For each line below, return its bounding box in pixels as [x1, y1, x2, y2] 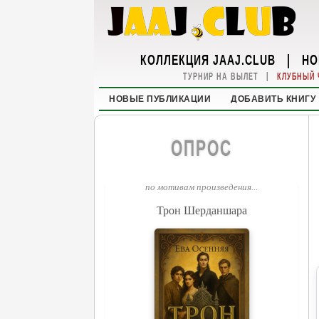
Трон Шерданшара [156, 204, 247, 216]
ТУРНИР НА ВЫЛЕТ [182, 71, 258, 82]
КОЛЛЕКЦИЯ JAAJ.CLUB [140, 51, 276, 68]
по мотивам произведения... [145, 182, 258, 192]
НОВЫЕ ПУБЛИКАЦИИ [109, 94, 211, 104]
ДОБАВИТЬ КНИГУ [231, 94, 316, 104]
